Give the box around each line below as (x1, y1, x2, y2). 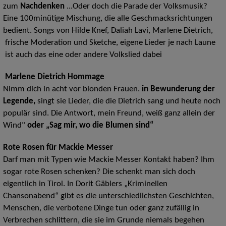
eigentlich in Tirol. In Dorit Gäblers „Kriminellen (3, 180, 167, 189)
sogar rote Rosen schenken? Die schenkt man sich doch (3, 168, 195, 177)
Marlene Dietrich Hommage (5, 73, 104, 82)
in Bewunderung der (141, 85, 215, 94)
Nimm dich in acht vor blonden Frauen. (3, 85, 142, 94)
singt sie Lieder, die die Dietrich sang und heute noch (35, 97, 220, 106)
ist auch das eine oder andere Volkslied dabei (3, 51, 162, 60)
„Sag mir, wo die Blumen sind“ (45, 122, 153, 130)
